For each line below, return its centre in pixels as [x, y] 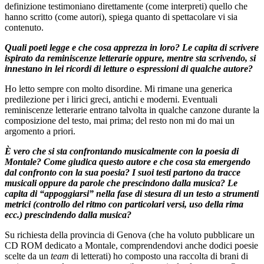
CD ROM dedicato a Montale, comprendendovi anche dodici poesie [131, 245]
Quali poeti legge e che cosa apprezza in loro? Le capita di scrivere [132, 47]
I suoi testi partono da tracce [186, 172]
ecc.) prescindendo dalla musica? [68, 214]
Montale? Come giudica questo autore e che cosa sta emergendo [128, 161]
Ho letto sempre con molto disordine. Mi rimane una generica [118, 88]
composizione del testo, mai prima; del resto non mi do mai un [120, 120]
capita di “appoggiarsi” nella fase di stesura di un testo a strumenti [132, 193]
